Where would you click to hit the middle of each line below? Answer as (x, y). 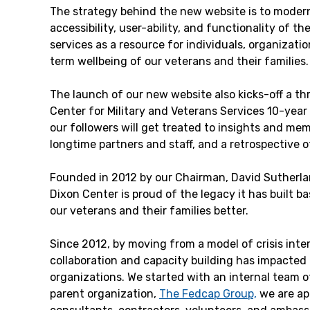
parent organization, (104, 294)
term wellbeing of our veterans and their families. (179, 61)
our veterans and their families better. (149, 211)
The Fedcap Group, (208, 294)
